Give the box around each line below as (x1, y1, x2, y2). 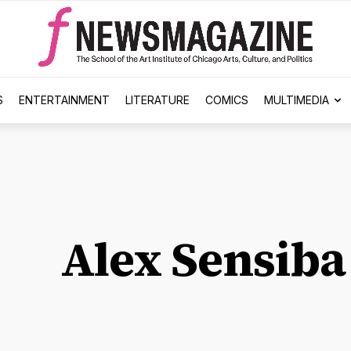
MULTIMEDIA (263, 92, 329, 107)
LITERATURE (125, 92, 190, 107)
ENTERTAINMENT (18, 92, 110, 107)
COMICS (204, 92, 248, 107)
